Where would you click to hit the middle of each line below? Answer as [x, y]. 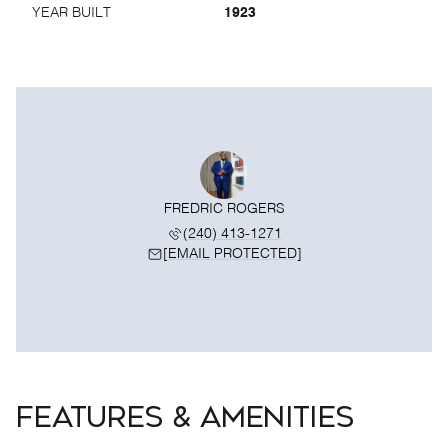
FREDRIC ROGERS [224, 209]
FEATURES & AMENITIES [185, 417]
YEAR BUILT [71, 13]
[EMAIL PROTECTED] [232, 254]
